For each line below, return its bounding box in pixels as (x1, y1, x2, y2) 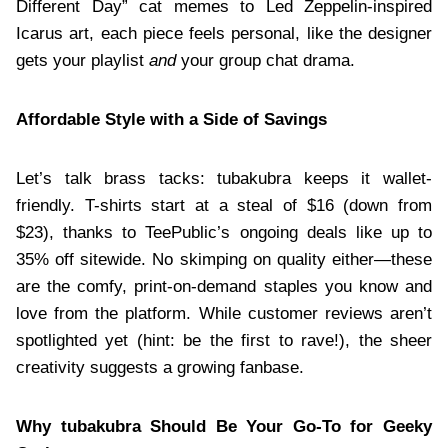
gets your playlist (16, 51, 149, 71)
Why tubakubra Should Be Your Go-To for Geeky (16, 417, 432, 437)
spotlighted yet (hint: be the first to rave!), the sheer (16, 331, 432, 351)
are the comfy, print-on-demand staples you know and (16, 277, 432, 297)
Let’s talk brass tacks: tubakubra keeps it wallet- (16, 169, 432, 189)
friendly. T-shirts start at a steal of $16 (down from (16, 196, 432, 216)
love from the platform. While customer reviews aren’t (16, 304, 432, 324)
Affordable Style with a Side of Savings (16, 110, 327, 130)
